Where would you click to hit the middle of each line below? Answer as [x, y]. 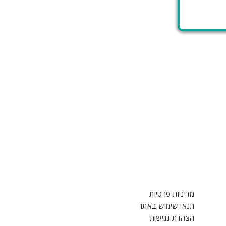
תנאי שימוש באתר [167, 206]
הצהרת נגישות [172, 218]
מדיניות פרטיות [172, 194]
